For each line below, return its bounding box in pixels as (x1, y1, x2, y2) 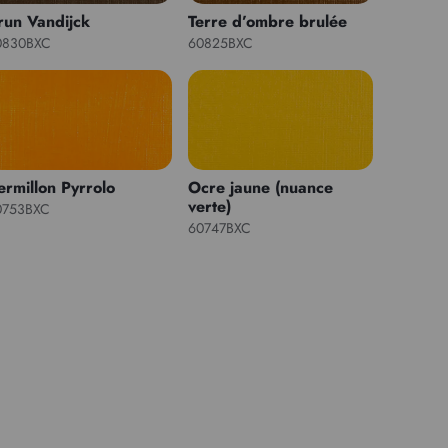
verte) (187, 194, 231, 218)
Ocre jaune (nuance (187, 175, 333, 199)
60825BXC (187, 32, 253, 53)
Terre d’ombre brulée (187, 9, 347, 33)
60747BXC (187, 217, 251, 238)
